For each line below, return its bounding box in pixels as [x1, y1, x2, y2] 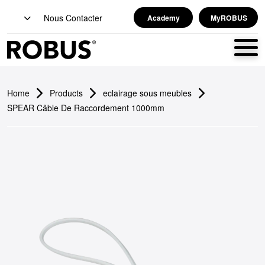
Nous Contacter [44, 12, 103, 24]
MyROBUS [210, 12, 247, 23]
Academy [147, 12, 180, 23]
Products [50, 86, 83, 99]
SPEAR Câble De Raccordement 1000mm [7, 102, 164, 114]
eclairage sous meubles [103, 86, 192, 99]
